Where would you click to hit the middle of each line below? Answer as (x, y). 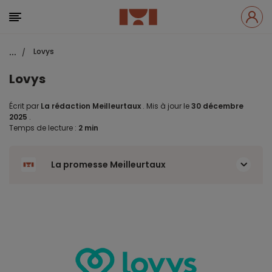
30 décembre (217, 106)
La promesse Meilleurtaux (108, 165)
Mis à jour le (168, 106)
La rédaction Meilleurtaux (91, 106)
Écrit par (25, 106)
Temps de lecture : (44, 128)
